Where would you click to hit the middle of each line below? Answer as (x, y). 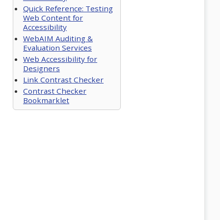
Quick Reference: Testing (68, 8)
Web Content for (53, 18)
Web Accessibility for (60, 59)
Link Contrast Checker (63, 80)
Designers (41, 68)
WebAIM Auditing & (58, 38)
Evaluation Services (57, 48)
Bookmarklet (46, 100)
